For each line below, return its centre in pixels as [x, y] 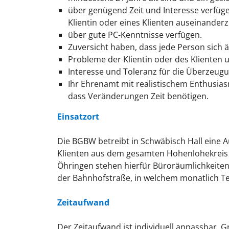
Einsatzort [78, 117]
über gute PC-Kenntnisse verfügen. [135, 35]
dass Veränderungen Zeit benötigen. [139, 96]
